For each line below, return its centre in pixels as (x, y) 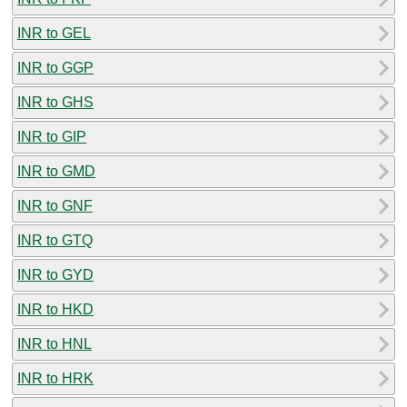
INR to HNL (55, 343)
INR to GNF (55, 205)
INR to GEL (54, 33)
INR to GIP (52, 136)
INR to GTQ (55, 240)
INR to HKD (55, 309)
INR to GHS (55, 102)
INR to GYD (55, 274)
